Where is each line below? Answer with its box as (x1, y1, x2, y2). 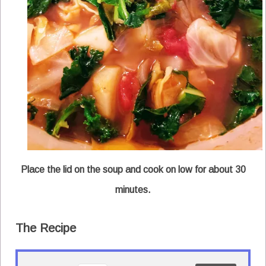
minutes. (115, 184, 151, 195)
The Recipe (15, 221, 76, 235)
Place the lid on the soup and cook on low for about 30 (20, 164, 246, 175)
